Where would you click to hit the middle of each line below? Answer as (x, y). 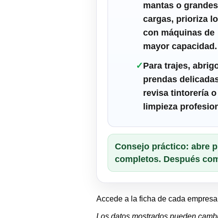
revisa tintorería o (180, 93)
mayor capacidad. (180, 46)
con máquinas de (179, 33)
